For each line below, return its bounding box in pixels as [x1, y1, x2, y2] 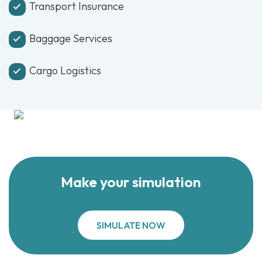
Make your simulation [61, 173, 201, 191]
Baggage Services [29, 32, 112, 45]
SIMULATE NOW [96, 219, 166, 231]
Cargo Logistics [29, 64, 101, 77]
